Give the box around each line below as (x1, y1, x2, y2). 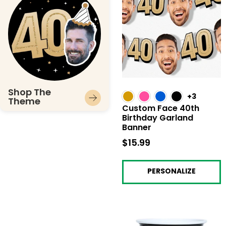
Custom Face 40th (122, 104, 199, 113)
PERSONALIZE (147, 167, 196, 176)
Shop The (8, 88, 51, 98)
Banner (122, 124, 151, 132)
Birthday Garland (122, 114, 193, 123)
